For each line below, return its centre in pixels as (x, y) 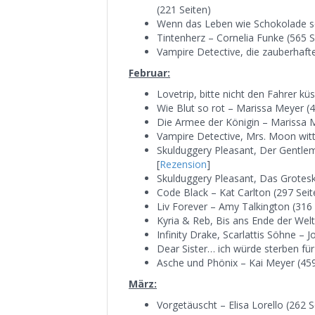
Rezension (183, 164)
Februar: (149, 73)
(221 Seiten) (184, 9)
